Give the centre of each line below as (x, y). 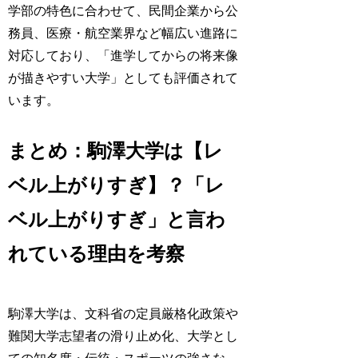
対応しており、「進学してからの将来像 (123, 55)
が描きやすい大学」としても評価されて (123, 78)
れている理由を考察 (97, 255)
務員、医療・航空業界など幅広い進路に (123, 33)
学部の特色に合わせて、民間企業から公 (123, 10)
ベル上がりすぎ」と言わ (117, 220)
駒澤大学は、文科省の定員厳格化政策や (123, 314)
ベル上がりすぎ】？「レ (117, 186)
